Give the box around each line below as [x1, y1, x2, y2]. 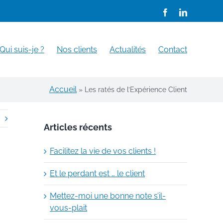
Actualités [110, 44, 146, 54]
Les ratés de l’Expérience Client [85, 86, 187, 94]
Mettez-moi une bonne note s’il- [50, 191, 166, 201]
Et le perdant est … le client [50, 168, 145, 178]
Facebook [169, 8, 200, 16]
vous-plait [50, 203, 87, 213]
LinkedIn [187, 8, 216, 16]
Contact [158, 44, 187, 54]
